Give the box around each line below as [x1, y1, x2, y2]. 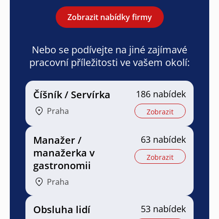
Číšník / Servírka [33, 88, 110, 101]
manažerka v [33, 146, 95, 159]
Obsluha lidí [33, 202, 90, 216]
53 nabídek [141, 202, 186, 215]
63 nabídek [141, 133, 186, 145]
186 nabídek [136, 88, 186, 100]
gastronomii [33, 158, 91, 172]
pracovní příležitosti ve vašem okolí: [29, 55, 190, 69]
